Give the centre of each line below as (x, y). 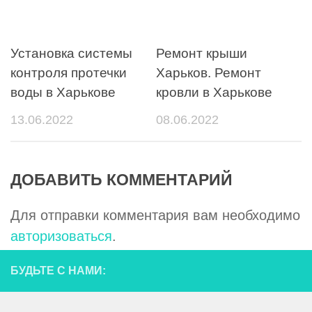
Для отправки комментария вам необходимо (155, 216)
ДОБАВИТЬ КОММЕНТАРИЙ (122, 180)
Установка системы (71, 53)
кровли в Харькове (214, 92)
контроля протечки (69, 73)
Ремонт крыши (202, 53)
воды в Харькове (63, 92)
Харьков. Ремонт (209, 73)
